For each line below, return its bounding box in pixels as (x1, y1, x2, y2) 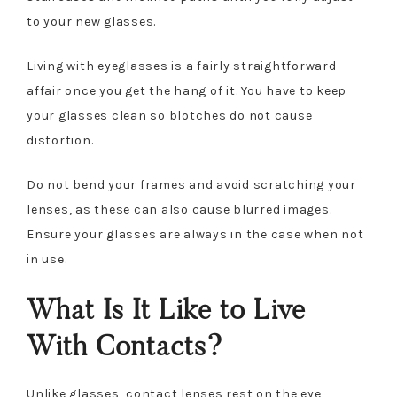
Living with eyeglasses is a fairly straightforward (27, 58, 337, 74)
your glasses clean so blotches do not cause (27, 108, 313, 123)
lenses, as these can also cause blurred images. (27, 202, 332, 217)
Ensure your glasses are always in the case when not (27, 227, 364, 242)
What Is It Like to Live (27, 292, 306, 327)
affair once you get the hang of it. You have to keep (27, 83, 346, 98)
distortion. (27, 133, 94, 148)
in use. (27, 252, 67, 267)
